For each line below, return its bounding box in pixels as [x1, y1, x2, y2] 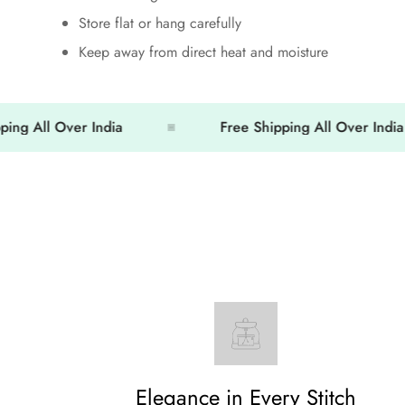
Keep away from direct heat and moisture [79, 41, 333, 62]
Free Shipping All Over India [180, 116, 364, 137]
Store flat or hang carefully [79, 12, 241, 33]
